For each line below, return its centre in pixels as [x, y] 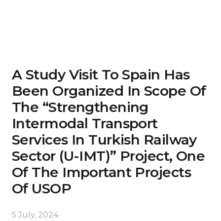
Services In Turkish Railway [104, 140]
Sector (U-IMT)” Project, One [109, 156]
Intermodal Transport [85, 124]
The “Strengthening [80, 107]
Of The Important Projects [102, 172]
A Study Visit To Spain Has [101, 75]
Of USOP [42, 189]
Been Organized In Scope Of [109, 91]
